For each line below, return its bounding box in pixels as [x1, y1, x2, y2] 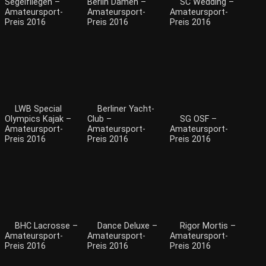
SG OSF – [180, 114, 217, 125]
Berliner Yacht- [97, 104, 154, 115]
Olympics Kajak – [5, 114, 71, 125]
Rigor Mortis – [180, 221, 236, 232]
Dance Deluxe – [97, 221, 157, 232]
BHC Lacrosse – [15, 221, 78, 232]
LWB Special [15, 104, 62, 115]
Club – [87, 114, 112, 125]
